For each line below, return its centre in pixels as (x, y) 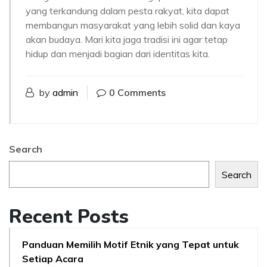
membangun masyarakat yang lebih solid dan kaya (133, 25)
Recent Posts (69, 217)
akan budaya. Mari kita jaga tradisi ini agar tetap (127, 39)
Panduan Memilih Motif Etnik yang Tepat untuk (131, 244)
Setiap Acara (53, 259)
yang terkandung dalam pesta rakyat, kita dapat (128, 11)
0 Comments (137, 92)
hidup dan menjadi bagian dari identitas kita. (118, 54)
